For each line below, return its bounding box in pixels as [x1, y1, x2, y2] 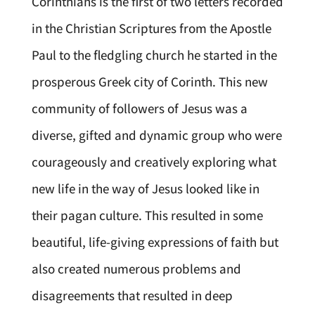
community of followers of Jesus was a [31, 100, 247, 117]
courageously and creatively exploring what [31, 153, 276, 171]
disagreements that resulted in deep [31, 287, 233, 304]
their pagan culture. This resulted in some [31, 207, 263, 224]
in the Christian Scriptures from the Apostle [31, 20, 271, 37]
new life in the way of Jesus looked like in [31, 180, 259, 198]
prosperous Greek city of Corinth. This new [31, 73, 268, 91]
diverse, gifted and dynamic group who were [31, 127, 282, 144]
